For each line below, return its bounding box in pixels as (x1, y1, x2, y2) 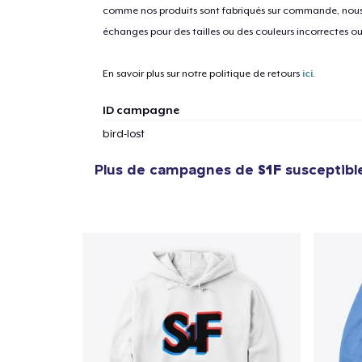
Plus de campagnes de (95, 160, 258, 179)
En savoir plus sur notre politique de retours (102, 68, 302, 79)
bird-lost (102, 128, 145, 140)
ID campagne (102, 103, 179, 116)
